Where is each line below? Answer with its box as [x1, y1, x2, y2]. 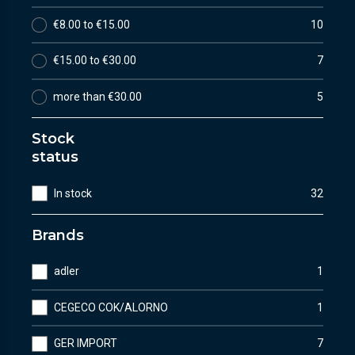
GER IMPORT [54, 337, 118, 350]
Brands [32, 226, 84, 244]
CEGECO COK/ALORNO [54, 300, 169, 314]
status [32, 147, 78, 166]
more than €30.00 [53, 90, 142, 103]
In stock [54, 186, 93, 200]
